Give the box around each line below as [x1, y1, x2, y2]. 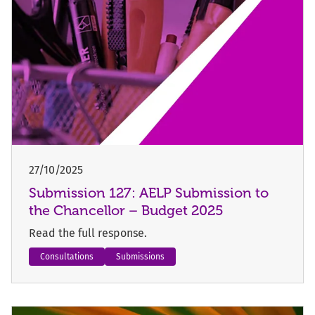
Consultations [40, 251, 94, 262]
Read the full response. [29, 226, 147, 240]
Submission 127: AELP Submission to [29, 184, 269, 201]
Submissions [116, 251, 165, 262]
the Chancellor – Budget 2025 [29, 201, 224, 219]
